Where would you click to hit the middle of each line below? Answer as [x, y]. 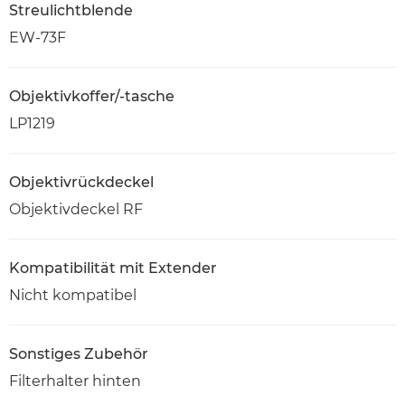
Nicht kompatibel [73, 295]
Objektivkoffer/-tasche [92, 96]
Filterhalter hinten [75, 381]
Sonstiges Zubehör [79, 354]
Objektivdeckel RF [76, 209]
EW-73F [38, 38]
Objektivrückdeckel [81, 182]
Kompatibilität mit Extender [113, 268]
